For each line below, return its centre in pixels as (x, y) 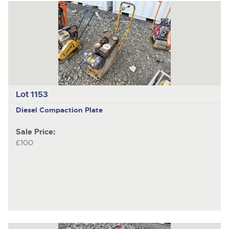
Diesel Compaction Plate (59, 110)
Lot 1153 (32, 94)
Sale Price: (35, 132)
